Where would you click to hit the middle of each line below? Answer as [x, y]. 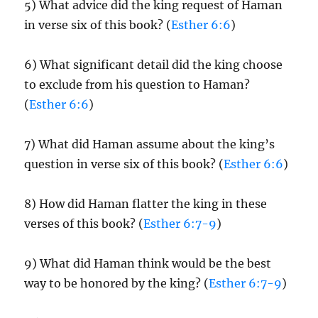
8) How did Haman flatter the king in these [146, 204]
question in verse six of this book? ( [124, 164]
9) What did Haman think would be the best [148, 263]
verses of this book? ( [84, 224]
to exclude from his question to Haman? [137, 84]
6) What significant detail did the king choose [154, 65]
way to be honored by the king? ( [117, 283]
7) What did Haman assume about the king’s [150, 144]
